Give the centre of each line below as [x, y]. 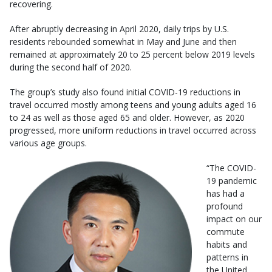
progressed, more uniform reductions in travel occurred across [133, 130]
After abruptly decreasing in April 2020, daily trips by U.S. [119, 29]
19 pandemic [232, 181]
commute [226, 232]
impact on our [234, 219]
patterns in [227, 257]
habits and [227, 244]
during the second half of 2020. [71, 67]
